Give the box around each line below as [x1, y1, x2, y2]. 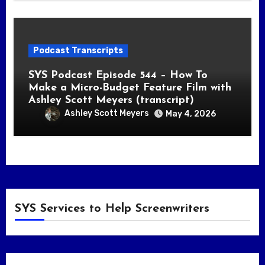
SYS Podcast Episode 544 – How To [28, 69, 208, 81]
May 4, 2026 [166, 108, 216, 119]
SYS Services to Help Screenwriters [14, 202, 209, 215]
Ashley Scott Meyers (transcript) [28, 94, 194, 106]
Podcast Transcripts [33, 45, 123, 56]
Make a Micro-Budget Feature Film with [28, 82, 231, 93]
